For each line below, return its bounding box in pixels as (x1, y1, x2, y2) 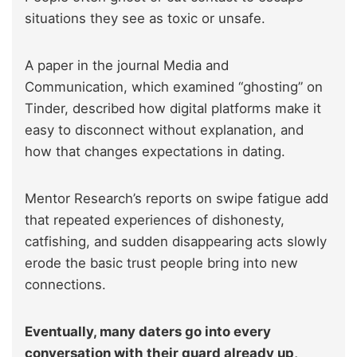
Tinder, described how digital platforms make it (25, 100, 321, 116)
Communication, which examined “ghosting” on (25, 78, 323, 95)
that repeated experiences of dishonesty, (25, 211, 284, 228)
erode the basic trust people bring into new (25, 254, 298, 271)
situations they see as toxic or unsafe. (25, 10, 269, 26)
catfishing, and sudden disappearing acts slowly (25, 233, 327, 249)
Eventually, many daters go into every (25, 323, 271, 339)
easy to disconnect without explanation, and (25, 121, 304, 138)
